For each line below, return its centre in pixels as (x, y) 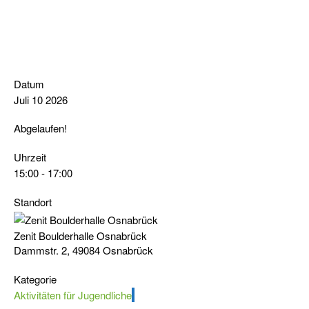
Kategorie (35, 279)
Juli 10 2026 (41, 100)
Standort (33, 202)
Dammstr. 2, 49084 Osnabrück (83, 250)
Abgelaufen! (40, 128)
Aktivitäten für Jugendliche (73, 295)
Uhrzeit (30, 157)
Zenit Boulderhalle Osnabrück (80, 236)
